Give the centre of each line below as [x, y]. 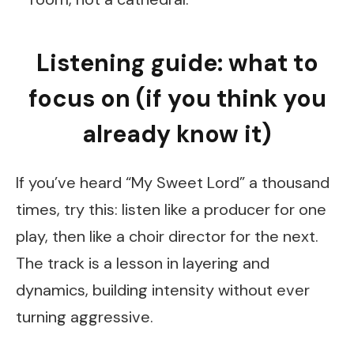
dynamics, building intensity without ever [163, 290]
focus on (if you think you [177, 98]
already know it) [177, 134]
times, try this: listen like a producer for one [171, 210]
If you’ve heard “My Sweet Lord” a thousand [173, 183]
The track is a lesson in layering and [143, 264]
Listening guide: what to [177, 62]
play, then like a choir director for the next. [167, 237]
